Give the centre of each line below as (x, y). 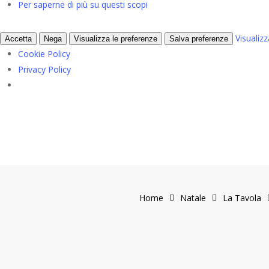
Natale (193, 198)
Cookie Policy (44, 53)
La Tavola (242, 198)
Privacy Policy (44, 69)
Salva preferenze (199, 38)
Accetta (18, 38)
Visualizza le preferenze (116, 38)
